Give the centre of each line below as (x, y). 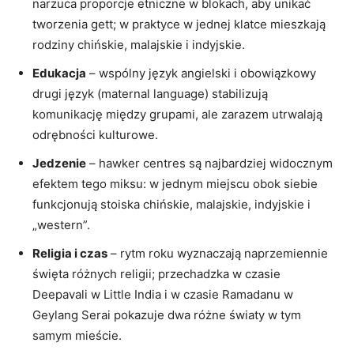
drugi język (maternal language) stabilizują (150, 93)
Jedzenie (59, 163)
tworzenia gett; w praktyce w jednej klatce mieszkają (179, 24)
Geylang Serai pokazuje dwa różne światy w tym (167, 314)
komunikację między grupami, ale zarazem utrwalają (177, 114)
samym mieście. (77, 335)
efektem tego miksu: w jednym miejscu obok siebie (175, 183)
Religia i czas (70, 253)
